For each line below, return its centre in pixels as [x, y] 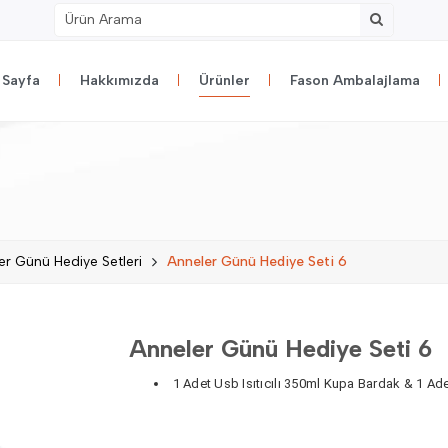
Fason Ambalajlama [355, 80]
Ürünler [224, 80]
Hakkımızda [119, 80]
